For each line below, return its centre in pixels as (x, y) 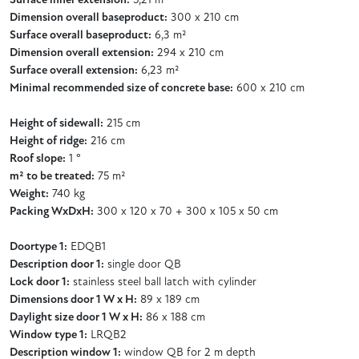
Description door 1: (57, 264)
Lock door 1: (40, 282)
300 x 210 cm (203, 18)
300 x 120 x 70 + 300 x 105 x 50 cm (186, 212)
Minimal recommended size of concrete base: (121, 88)
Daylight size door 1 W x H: (76, 317)
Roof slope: (38, 159)
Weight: (29, 194)
